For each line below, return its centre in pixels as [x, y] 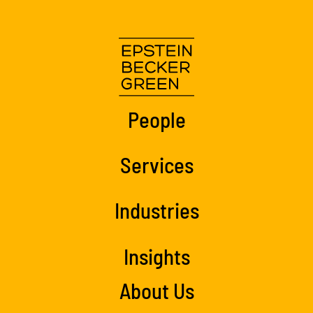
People [156, 119]
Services [156, 165]
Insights [156, 256]
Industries [156, 210]
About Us [156, 290]
